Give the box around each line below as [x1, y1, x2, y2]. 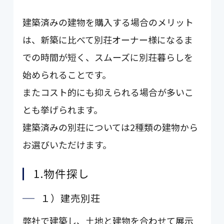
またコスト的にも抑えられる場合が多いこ [22, 85, 194, 98]
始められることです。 [22, 67, 111, 81]
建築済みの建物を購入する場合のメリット [22, 15, 194, 28]
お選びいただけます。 [22, 137, 112, 151]
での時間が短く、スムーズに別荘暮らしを [22, 50, 193, 63]
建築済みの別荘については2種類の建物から [22, 120, 198, 133]
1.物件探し [33, 165, 90, 181]
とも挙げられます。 [22, 102, 103, 116]
